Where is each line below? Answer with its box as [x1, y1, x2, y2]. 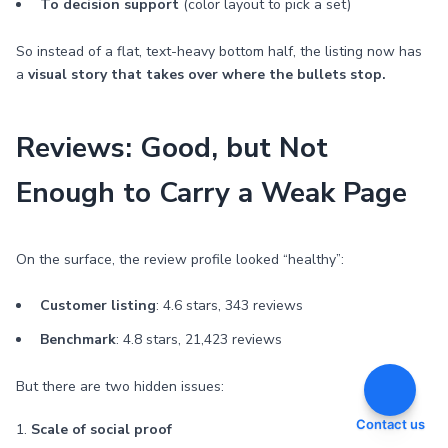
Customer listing [40, 296, 156, 315]
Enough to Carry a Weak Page [16, 174, 407, 212]
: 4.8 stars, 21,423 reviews [116, 330, 282, 349]
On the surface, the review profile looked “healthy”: [16, 250, 344, 269]
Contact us [355, 416, 425, 432]
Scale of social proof [31, 420, 172, 439]
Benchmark [40, 330, 116, 349]
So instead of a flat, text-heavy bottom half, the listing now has [16, 42, 422, 61]
